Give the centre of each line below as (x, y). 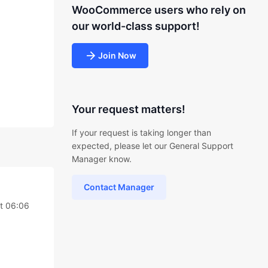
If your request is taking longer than (141, 133)
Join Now (117, 55)
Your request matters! (128, 109)
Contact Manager (119, 187)
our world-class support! (135, 26)
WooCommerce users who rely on (159, 10)
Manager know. (101, 159)
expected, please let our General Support (152, 146)
